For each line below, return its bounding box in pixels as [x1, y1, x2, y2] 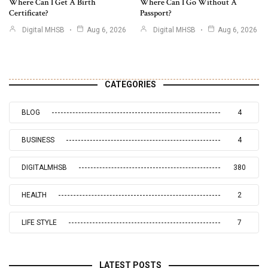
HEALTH [22, 190, 47, 199]
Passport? [140, 7, 171, 19]
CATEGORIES [105, 79, 156, 89]
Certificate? [9, 7, 48, 19]
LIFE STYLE [22, 218, 57, 227]
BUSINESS [22, 135, 54, 144]
